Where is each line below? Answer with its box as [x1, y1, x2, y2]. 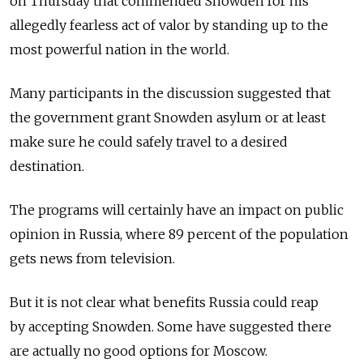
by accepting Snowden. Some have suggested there [10, 318, 331, 335]
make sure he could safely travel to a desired [10, 134, 288, 151]
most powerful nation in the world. [10, 41, 229, 58]
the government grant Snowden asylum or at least [10, 109, 326, 126]
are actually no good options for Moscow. [10, 343, 267, 360]
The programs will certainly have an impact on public [10, 202, 344, 219]
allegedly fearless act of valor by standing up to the [10, 17, 328, 34]
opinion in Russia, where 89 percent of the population [10, 226, 348, 243]
